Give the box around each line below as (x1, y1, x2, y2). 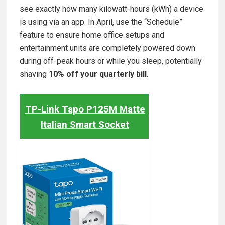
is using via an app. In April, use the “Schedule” (20, 17, 182, 27)
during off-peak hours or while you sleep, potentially (20, 56, 202, 66)
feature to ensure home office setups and (20, 30, 164, 40)
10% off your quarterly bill (49, 69, 147, 79)
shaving (20, 69, 49, 79)
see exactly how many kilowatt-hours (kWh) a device (20, 4, 203, 14)
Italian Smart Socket (41, 119, 129, 131)
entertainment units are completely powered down (20, 43, 195, 53)
